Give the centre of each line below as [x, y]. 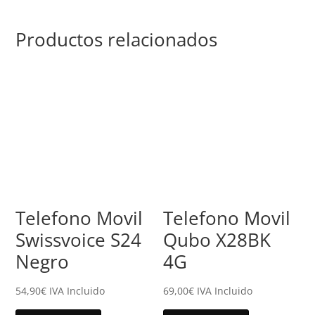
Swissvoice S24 [79, 239]
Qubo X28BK [217, 239]
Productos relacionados [117, 40]
